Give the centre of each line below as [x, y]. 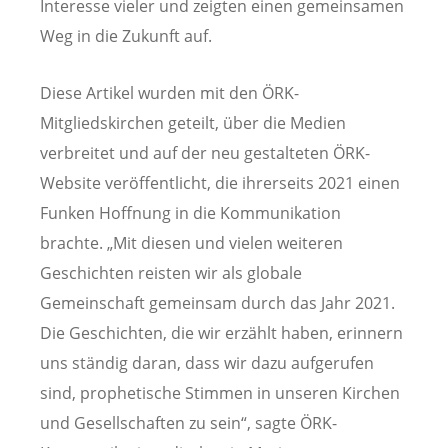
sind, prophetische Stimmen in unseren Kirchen [220, 392]
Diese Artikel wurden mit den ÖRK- [169, 92]
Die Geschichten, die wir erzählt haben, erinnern [221, 332]
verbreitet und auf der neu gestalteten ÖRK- [205, 152]
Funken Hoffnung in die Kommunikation [190, 212]
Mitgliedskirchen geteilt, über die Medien [193, 122]
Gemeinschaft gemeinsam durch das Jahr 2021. [217, 302]
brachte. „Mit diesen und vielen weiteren [191, 242]
